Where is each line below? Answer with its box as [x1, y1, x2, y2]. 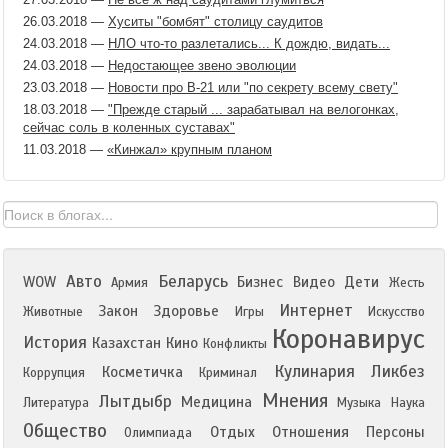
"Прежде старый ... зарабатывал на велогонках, [108, 101, 399, 117]
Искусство [368, 303, 426, 320]
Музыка [337, 394, 382, 411]
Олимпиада [124, 424, 193, 441]
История [23, 331, 87, 353]
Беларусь [157, 270, 228, 292]
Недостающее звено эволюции [108, 57, 296, 73]
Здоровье [153, 301, 220, 320]
